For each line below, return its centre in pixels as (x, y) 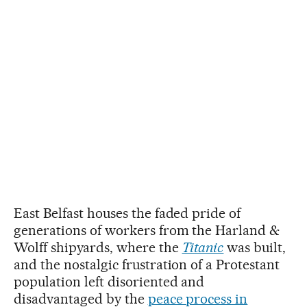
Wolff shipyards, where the (98, 247)
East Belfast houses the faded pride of (127, 213)
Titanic (203, 247)
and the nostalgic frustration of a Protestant (147, 265)
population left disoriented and (109, 282)
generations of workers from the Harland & (147, 230)
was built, (255, 247)
